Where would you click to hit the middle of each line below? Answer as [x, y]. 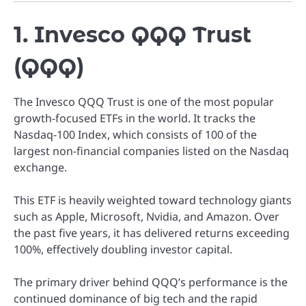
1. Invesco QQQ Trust [133, 35]
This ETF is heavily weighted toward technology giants [153, 200]
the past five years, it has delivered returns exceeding [152, 233]
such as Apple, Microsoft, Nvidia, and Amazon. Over [147, 217]
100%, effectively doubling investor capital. [123, 250]
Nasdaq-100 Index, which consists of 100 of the [135, 135]
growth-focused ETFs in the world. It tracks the [135, 119]
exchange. [40, 168]
